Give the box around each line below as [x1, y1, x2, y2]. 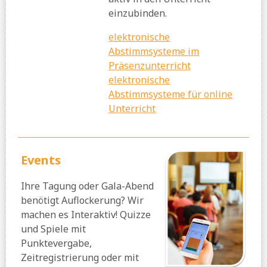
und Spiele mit [21, 222, 86, 236]
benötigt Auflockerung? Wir [21, 194, 144, 207]
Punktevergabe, [21, 237, 92, 250]
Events [21, 152, 61, 169]
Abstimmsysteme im [108, 45, 199, 58]
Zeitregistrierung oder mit [21, 251, 139, 265]
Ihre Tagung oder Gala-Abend [21, 179, 154, 193]
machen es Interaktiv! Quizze [21, 208, 151, 222]
